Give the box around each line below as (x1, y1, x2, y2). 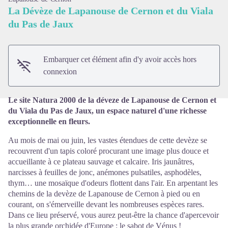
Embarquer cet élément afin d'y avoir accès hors (43, 55, 197, 64)
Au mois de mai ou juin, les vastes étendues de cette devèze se (8, 136, 207, 145)
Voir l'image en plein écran (113, 23, 199, 32)
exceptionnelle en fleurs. (8, 117, 90, 126)
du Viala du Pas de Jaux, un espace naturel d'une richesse (8, 106, 207, 116)
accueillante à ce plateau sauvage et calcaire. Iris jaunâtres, (8, 157, 194, 166)
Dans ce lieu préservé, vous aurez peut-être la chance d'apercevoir (8, 211, 219, 220)
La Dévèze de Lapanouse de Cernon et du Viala (8, 5, 213, 17)
